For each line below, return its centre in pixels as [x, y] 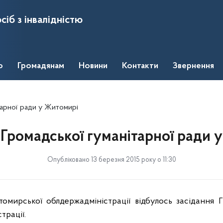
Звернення [193, 66]
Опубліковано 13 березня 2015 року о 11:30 [111, 160]
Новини [93, 66]
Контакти [140, 66]
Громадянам [41, 66]
